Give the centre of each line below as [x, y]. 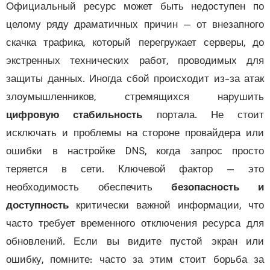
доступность [55, 206]
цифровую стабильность [93, 116]
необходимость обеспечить [107, 188]
